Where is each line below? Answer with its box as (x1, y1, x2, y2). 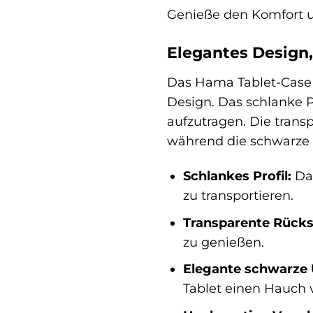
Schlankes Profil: (182, 168, 291, 184)
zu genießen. (182, 234, 264, 249)
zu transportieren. (182, 188, 293, 203)
